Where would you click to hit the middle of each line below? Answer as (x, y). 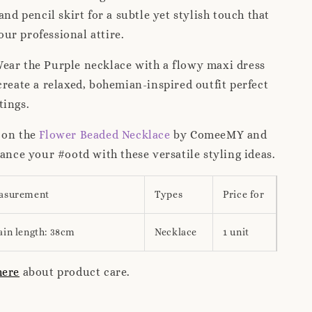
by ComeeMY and (219, 135)
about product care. (75, 272)
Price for (244, 195)
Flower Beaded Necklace (105, 135)
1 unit (236, 232)
